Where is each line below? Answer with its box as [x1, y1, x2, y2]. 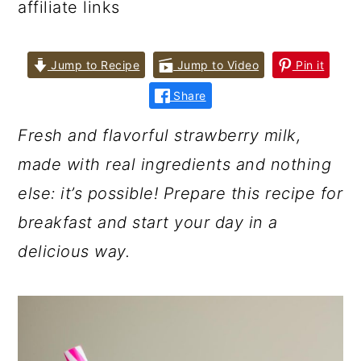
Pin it [292, 58, 325, 72]
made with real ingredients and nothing [18, 155, 332, 174]
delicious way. [18, 242, 131, 261]
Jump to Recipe [47, 58, 140, 72]
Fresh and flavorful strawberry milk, [18, 126, 301, 145]
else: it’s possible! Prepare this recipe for [18, 184, 343, 203]
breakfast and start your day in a [18, 213, 278, 232]
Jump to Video [173, 58, 259, 72]
